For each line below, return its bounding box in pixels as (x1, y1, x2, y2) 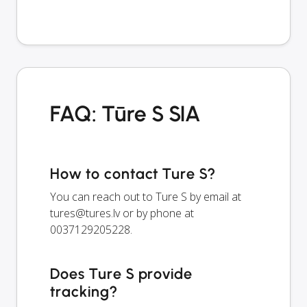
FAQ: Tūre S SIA (50, 100, 201, 127)
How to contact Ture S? (50, 164, 216, 183)
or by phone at (120, 205, 194, 221)
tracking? (50, 282, 117, 301)
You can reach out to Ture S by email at (50, 188, 241, 204)
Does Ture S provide (50, 264, 193, 283)
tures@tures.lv (50, 205, 120, 221)
